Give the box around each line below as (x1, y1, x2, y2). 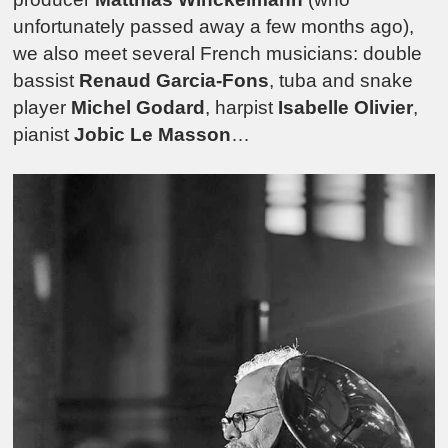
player (13, 96, 72, 118)
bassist (13, 69, 80, 91)
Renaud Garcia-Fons (79, 69, 270, 91)
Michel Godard (71, 96, 206, 118)
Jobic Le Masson (74, 123, 232, 145)
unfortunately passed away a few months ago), (13, 15, 415, 37)
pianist (13, 123, 75, 145)
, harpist (205, 96, 279, 118)
